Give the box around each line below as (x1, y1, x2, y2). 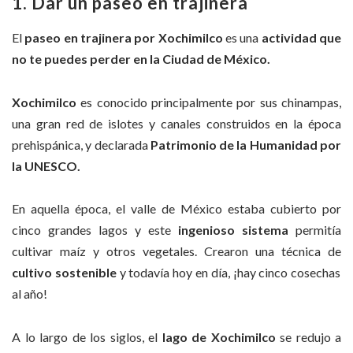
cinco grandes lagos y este (12, 222, 178, 238)
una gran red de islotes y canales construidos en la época (12, 115, 341, 131)
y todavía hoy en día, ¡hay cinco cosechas (116, 265, 341, 281)
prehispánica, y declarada (12, 136, 150, 152)
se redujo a (275, 329, 341, 344)
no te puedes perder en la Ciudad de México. (12, 51, 270, 67)
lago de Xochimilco (158, 329, 276, 344)
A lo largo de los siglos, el (12, 329, 158, 344)
